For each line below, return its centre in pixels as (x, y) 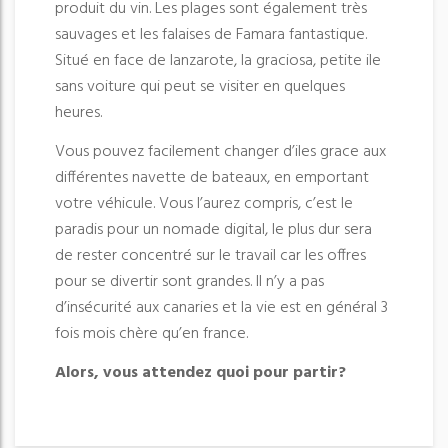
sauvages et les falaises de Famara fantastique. (211, 35)
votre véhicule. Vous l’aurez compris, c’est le (204, 204)
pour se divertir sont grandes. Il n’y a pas (189, 282)
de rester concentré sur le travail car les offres (210, 256)
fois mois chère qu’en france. (153, 334)
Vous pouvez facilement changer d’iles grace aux (220, 152)
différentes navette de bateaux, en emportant (212, 178)
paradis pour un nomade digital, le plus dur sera (213, 230)
